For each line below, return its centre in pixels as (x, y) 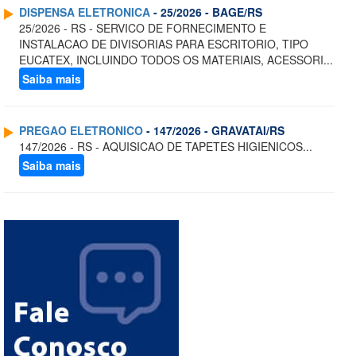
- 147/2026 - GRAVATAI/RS (214, 131)
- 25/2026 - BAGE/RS (206, 12)
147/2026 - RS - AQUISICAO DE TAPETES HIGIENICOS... (166, 147)
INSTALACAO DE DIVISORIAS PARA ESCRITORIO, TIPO (164, 44)
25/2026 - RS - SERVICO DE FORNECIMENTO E (143, 28)
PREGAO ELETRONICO (81, 131)
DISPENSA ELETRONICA (85, 12)
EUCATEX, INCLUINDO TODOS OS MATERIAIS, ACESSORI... (176, 60)
